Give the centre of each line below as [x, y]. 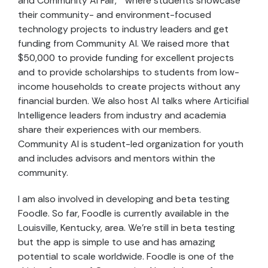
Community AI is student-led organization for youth [131, 144]
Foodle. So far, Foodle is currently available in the [124, 214]
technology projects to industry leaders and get [123, 29]
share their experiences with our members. [109, 130]
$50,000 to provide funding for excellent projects [126, 58]
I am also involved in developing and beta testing [124, 199]
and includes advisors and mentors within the [117, 159]
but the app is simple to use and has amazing [117, 242]
